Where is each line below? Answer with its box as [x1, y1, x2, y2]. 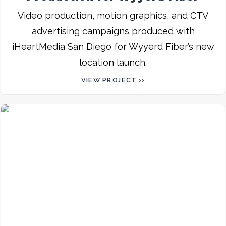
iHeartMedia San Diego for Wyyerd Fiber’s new [12, 41, 214, 52]
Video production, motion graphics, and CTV [18, 10, 208, 21]
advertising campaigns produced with [31, 25, 195, 36]
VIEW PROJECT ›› [81, 76, 145, 84]
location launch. [79, 56, 147, 68]
